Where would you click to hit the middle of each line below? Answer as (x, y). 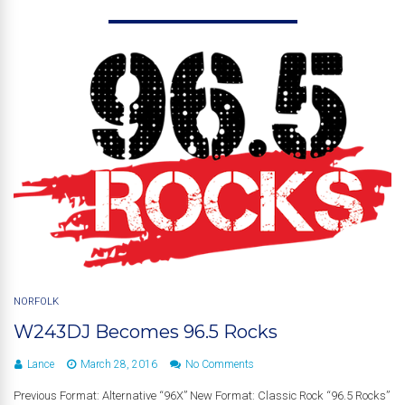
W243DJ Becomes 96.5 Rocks (146, 332)
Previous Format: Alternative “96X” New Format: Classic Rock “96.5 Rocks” (202, 396)
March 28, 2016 (119, 365)
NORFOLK (36, 302)
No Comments (220, 365)
